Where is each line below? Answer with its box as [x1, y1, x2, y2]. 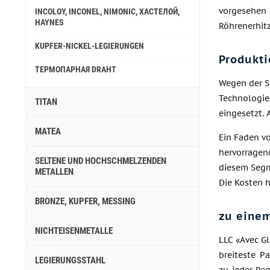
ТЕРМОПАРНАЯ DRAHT [35, 64, 116, 74]
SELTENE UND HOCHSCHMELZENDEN [35, 155, 166, 166]
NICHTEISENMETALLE [35, 225, 113, 236]
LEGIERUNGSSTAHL [35, 255, 105, 266]
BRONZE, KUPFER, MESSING [35, 196, 136, 207]
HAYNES [35, 17, 64, 27]
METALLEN [35, 166, 74, 177]
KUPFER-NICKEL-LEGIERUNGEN [35, 41, 144, 51]
